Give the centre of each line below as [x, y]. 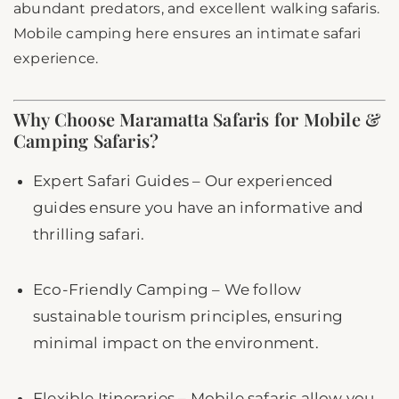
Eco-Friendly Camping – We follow [167, 290]
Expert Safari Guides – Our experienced [183, 181]
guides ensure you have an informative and [199, 208]
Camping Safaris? [86, 141]
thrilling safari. [89, 235]
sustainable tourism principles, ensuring [188, 317]
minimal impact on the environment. [176, 343]
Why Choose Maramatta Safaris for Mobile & [198, 119]
